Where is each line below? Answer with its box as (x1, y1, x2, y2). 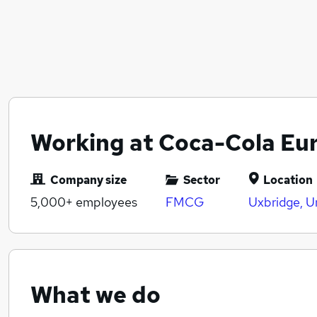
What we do (30, 279, 161, 311)
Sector (183, 173, 220, 188)
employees (73, 194, 137, 211)
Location (263, 173, 313, 188)
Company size (50, 173, 127, 188)
